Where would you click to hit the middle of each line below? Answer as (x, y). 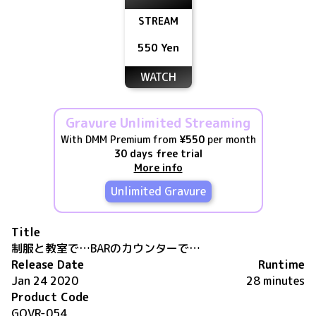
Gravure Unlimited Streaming (158, 123)
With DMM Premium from (120, 139)
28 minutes (275, 281)
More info (158, 168)
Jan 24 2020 (45, 281)
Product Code (50, 297)
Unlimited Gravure (158, 191)
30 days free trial (158, 153)
